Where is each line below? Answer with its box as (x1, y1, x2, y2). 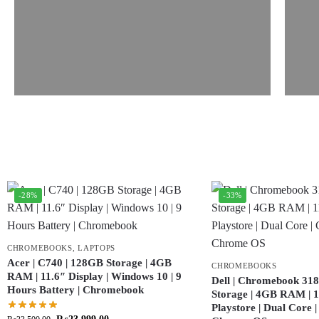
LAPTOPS (78, 244, 116, 252)
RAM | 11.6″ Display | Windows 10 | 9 (7, 271, 182, 282)
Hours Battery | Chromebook (7, 284, 144, 296)
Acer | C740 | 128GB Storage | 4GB (7, 257, 172, 268)
